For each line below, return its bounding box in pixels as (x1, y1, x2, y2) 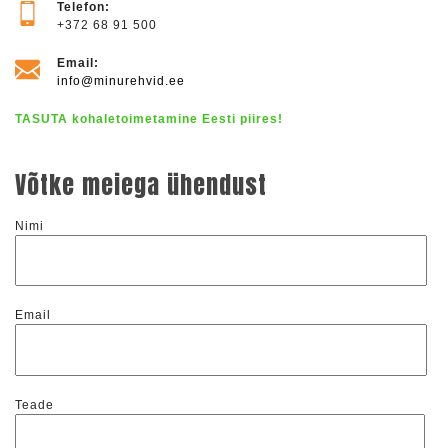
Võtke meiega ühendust (15, 167, 267, 203)
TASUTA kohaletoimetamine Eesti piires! (15, 112, 283, 126)
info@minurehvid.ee (57, 74, 185, 88)
